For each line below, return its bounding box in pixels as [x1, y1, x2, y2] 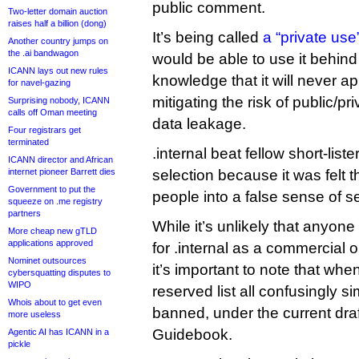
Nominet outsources [8, 256, 87, 265]
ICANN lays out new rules [8, 66, 108, 75]
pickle [8, 339, 30, 349]
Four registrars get [8, 125, 81, 135]
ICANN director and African [8, 155, 113, 164]
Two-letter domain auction [8, 6, 107, 16]
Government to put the [8, 184, 95, 194]
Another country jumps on [8, 36, 108, 46]
